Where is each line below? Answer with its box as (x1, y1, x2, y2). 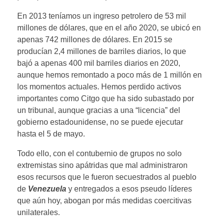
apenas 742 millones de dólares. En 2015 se (17, 35, 172, 44)
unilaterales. (17, 208, 60, 217)
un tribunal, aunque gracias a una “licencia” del (17, 106, 180, 114)
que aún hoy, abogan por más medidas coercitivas (17, 196, 192, 205)
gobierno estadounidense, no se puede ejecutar (17, 117, 183, 126)
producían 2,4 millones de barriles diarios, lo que (17, 47, 186, 55)
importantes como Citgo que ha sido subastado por (17, 94, 194, 103)
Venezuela (28, 184, 66, 193)
